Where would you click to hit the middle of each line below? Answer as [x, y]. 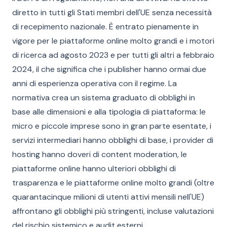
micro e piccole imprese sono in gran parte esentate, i [112, 126]
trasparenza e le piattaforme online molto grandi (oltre [113, 183]
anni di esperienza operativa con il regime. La [94, 83]
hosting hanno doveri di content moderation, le [100, 154]
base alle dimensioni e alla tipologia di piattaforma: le [109, 112]
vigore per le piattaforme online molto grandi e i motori [113, 41]
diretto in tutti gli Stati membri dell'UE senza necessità [112, 12]
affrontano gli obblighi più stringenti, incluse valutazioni [113, 211]
